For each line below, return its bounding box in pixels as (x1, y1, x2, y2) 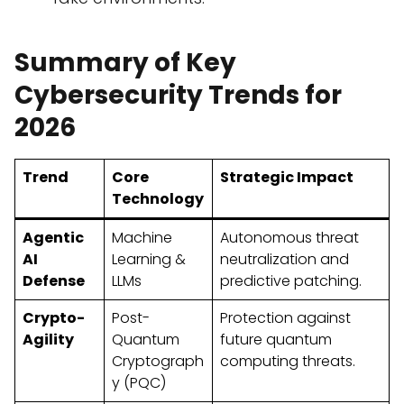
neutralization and (220, 249, 349, 271)
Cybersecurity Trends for (14, 78, 342, 114)
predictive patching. (220, 271, 362, 292)
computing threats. (220, 351, 355, 372)
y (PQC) (112, 372, 166, 394)
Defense (23, 271, 85, 292)
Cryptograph (112, 351, 204, 372)
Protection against (220, 308, 351, 329)
